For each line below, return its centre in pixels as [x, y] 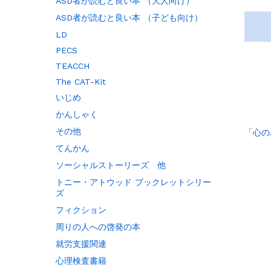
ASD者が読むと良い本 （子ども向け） [129, 17]
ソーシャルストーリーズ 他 [110, 165]
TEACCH [72, 66]
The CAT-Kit [80, 81]
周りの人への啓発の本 [98, 227]
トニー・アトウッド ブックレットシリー [133, 182]
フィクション [81, 210]
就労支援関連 [81, 243]
